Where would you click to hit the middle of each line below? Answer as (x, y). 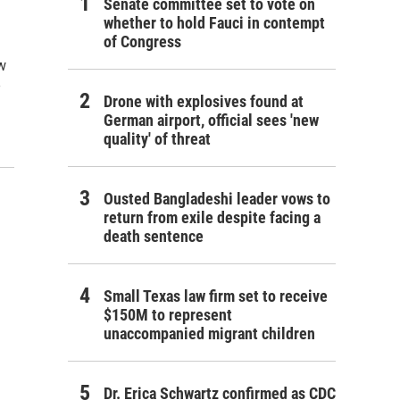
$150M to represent (168, 315)
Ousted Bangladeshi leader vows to (217, 199)
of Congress (142, 42)
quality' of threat (157, 139)
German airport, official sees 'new (211, 121)
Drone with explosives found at (204, 102)
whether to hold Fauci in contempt (214, 23)
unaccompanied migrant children (209, 334)
